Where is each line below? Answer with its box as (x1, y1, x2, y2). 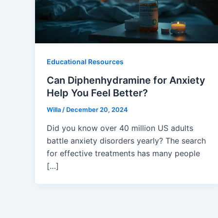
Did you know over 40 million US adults (47, 123, 193, 133)
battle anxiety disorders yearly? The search (47, 135, 206, 145)
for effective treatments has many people (47, 148, 200, 158)
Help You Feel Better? (47, 87, 148, 99)
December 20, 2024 (66, 106, 128, 114)
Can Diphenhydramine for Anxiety (47, 74, 205, 87)
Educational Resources (47, 57, 124, 66)
